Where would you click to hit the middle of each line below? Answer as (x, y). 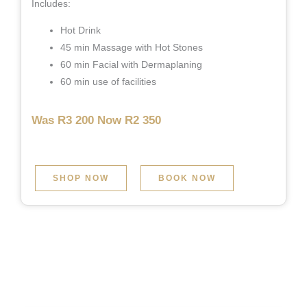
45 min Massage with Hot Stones (132, 47)
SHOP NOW (81, 178)
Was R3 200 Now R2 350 (96, 120)
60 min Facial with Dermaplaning (133, 64)
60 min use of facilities (108, 81)
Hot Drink (81, 30)
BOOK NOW (187, 178)
